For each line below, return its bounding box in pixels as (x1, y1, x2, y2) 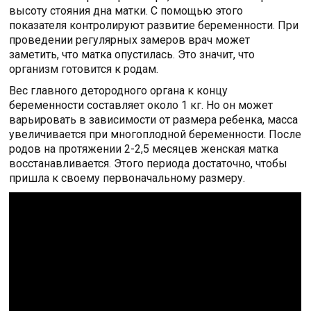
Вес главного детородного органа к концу (9, 84, 228, 97)
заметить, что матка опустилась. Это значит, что (9, 48, 255, 61)
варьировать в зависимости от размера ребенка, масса (9, 113, 299, 126)
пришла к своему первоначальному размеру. (9, 171, 246, 185)
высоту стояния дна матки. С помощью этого (9, 4, 244, 17)
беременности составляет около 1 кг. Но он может (9, 99, 274, 112)
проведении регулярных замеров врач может (9, 33, 251, 47)
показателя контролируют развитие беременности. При (9, 19, 299, 32)
